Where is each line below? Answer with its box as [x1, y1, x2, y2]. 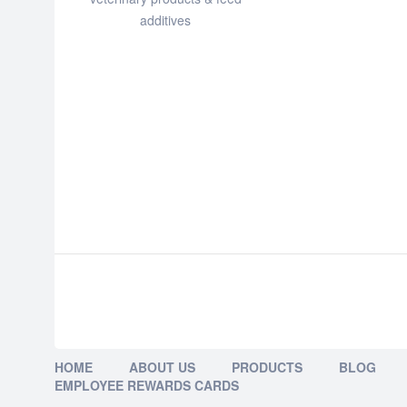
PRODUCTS [232, 357, 303, 376]
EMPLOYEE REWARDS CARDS [55, 375, 239, 394]
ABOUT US [129, 357, 195, 376]
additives [140, 10, 192, 29]
